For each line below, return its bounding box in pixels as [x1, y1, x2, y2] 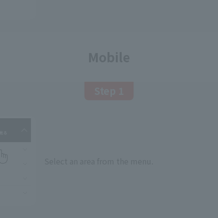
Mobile [88, 48, 130, 66]
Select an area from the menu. [44, 155, 154, 167]
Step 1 [94, 84, 124, 98]
